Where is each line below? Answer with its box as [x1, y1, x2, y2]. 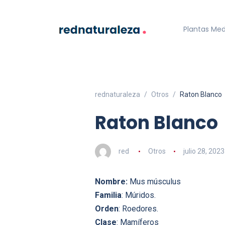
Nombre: [95, 177, 128, 187]
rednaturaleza [95, 90, 140, 99]
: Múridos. [122, 190, 156, 200]
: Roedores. [119, 204, 158, 214]
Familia [95, 190, 122, 200]
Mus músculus [128, 177, 181, 187]
